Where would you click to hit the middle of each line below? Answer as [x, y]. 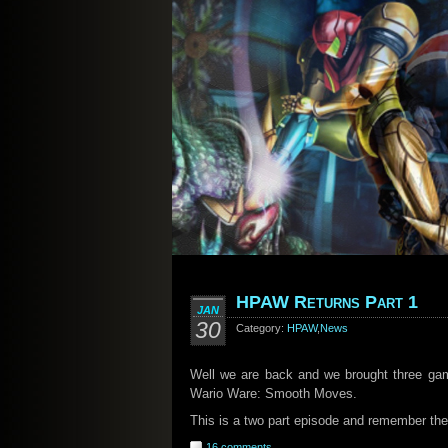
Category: [261, 328]
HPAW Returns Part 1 [327, 302]
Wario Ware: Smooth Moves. [273, 393]
